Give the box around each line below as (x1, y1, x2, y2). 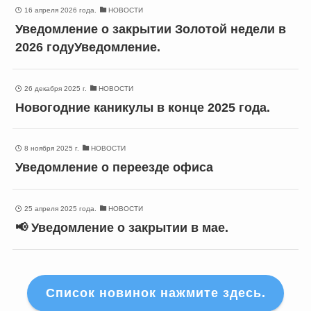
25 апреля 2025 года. (24, 205, 96, 213)
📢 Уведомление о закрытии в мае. (15, 221, 229, 235)
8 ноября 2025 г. (24, 144, 79, 153)
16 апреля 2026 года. (24, 6, 96, 14)
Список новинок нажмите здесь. (45, 286, 266, 301)
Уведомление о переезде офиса (15, 160, 214, 175)
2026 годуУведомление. (15, 40, 161, 54)
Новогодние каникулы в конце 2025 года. (15, 100, 271, 115)
